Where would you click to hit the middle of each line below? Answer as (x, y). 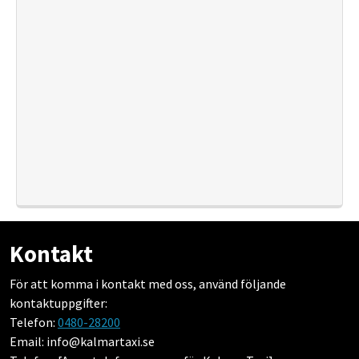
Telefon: (34, 322)
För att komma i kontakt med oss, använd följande (148, 284)
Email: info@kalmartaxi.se (82, 341)
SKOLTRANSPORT (188, 164)
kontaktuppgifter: (58, 303)
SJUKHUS (188, 15)
